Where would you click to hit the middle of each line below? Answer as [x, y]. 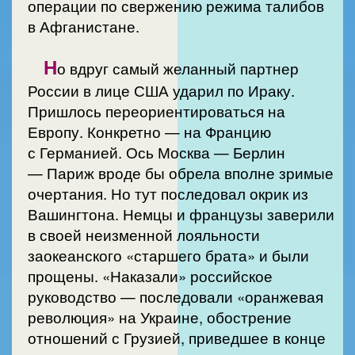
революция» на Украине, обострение [160, 317]
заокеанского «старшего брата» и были [168, 255]
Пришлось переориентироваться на [157, 111]
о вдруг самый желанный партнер [178, 68]
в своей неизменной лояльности [144, 234]
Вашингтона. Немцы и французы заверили [181, 214]
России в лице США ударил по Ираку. [161, 90]
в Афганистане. [84, 27]
